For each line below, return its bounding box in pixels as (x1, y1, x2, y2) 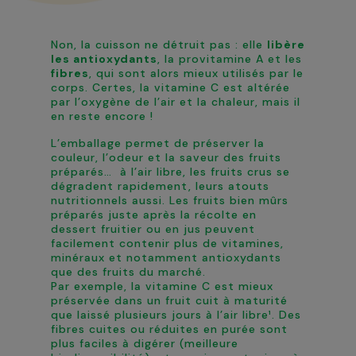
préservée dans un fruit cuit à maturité (51, 293, 288, 308)
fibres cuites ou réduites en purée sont (51, 322, 288, 336)
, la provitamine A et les (157, 52, 302, 66)
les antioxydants (51, 52, 157, 66)
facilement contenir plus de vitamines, (51, 236, 284, 250)
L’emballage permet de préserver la (51, 136, 265, 150)
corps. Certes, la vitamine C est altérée (51, 80, 290, 95)
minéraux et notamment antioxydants (51, 250, 281, 265)
